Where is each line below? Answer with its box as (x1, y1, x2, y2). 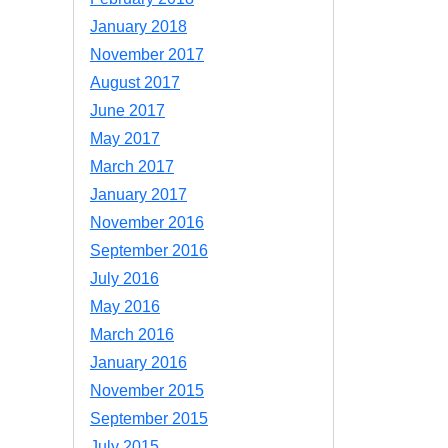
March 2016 (90, 326, 174, 343)
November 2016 (90, 214, 204, 231)
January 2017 (90, 186, 187, 203)
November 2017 (90, 46, 204, 63)
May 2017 (90, 130, 160, 147)
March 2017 (90, 158, 174, 175)
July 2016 (90, 270, 159, 287)
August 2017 (90, 74, 180, 91)
